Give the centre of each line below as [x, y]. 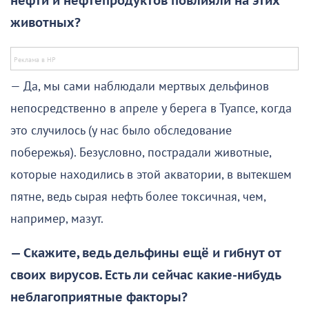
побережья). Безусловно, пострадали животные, [141, 153]
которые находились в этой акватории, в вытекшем [151, 175]
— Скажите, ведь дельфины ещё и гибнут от [146, 254]
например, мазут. [57, 219]
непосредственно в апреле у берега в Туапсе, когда [151, 109]
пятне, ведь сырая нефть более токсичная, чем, [138, 197]
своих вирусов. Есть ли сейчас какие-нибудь [146, 276]
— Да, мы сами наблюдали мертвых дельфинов [140, 87]
